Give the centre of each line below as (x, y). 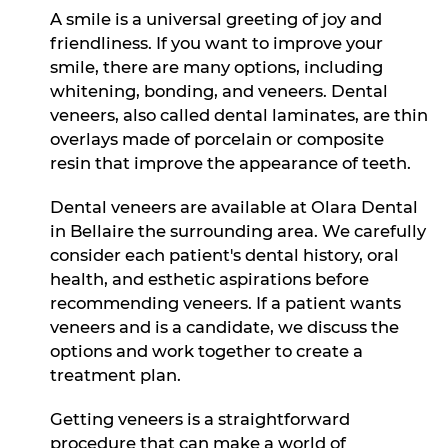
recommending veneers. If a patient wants (225, 302)
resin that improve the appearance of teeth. (230, 162)
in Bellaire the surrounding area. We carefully (238, 230)
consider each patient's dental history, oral (224, 254)
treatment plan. (115, 374)
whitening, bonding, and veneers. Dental (219, 90)
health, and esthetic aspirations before (209, 278)
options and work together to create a (206, 350)
